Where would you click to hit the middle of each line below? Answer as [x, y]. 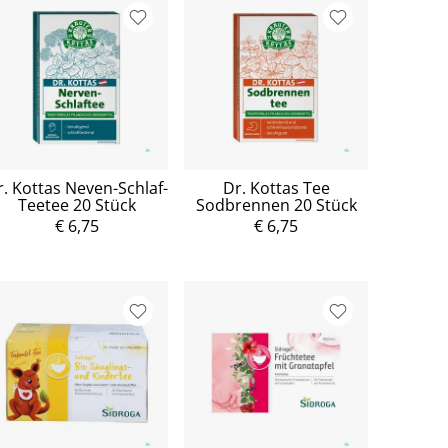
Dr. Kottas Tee [276, 188]
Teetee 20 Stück [76, 205]
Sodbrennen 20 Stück [276, 205]
